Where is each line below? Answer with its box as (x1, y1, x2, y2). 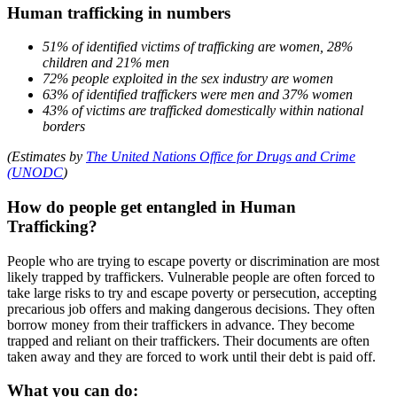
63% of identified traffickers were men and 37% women (43, 87, 353, 103)
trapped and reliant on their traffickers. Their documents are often (7, 332, 370, 348)
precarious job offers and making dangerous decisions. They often (7, 300, 375, 316)
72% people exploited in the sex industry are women (43, 71, 333, 87)
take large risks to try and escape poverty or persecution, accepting (7, 284, 377, 300)
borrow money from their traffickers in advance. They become (7, 316, 354, 332)
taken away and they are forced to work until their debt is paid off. (7, 348, 379, 364)
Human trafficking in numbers (7, 3, 230, 22)
